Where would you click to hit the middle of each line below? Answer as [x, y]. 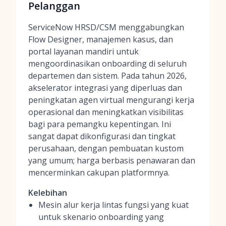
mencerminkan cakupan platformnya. [99, 173]
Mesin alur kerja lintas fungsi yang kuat [114, 205]
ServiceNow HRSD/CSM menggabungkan [106, 27]
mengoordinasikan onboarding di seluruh [107, 64]
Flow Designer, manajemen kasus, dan [101, 39]
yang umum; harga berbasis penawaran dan [112, 160]
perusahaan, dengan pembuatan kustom [106, 148]
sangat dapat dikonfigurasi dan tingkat [102, 136]
